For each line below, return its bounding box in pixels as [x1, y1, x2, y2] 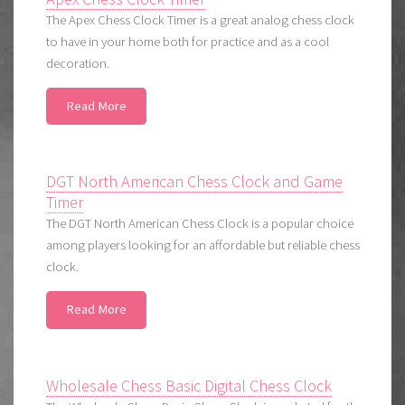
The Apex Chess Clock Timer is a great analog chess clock [46, 12, 355, 29]
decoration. [46, 55, 110, 72]
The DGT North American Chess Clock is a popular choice [46, 215, 354, 232]
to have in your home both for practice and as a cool [46, 33, 330, 51]
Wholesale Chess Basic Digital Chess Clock [46, 374, 333, 396]
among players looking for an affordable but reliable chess [46, 237, 361, 254]
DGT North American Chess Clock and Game [46, 171, 344, 193]
